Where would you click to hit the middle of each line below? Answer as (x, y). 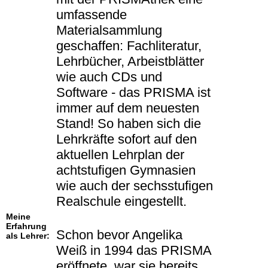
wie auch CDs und (109, 77)
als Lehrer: (28, 236)
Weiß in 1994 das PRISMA (134, 251)
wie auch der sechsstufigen (135, 186)
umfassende (92, 15)
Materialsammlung (109, 31)
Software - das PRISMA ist (133, 93)
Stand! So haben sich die (129, 124)
